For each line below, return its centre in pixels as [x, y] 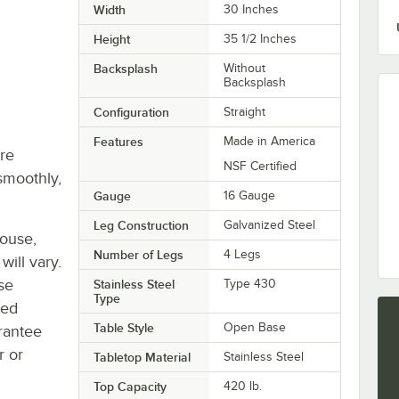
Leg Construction [141, 225]
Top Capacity [130, 386]
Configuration [131, 112]
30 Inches [252, 9]
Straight [245, 111]
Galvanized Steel [270, 224]
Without [245, 68]
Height [111, 39]
